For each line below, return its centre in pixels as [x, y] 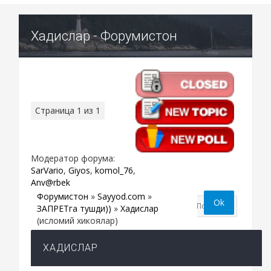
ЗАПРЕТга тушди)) [74, 208]
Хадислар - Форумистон [104, 36]
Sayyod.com [121, 196]
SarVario [47, 170]
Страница [56, 110]
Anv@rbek [51, 182]
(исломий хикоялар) [77, 220]
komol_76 [114, 170]
